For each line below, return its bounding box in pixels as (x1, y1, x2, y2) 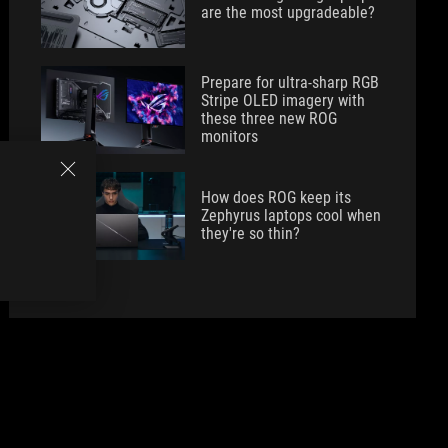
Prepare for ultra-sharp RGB (201, 73, 380, 92)
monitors (201, 127, 259, 146)
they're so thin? (201, 224, 301, 243)
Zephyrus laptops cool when (201, 206, 382, 225)
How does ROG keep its (201, 188, 352, 207)
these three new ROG (201, 109, 338, 128)
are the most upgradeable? (201, 3, 376, 22)
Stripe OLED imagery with (201, 91, 366, 110)
